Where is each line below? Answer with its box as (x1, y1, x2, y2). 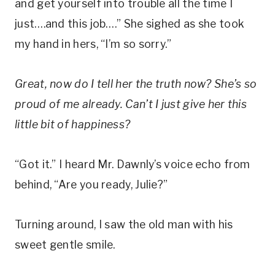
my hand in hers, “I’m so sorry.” (15, 37, 172, 50)
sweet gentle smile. (15, 238, 115, 251)
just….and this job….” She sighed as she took (15, 17, 245, 30)
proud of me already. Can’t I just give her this (15, 98, 247, 110)
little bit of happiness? (15, 118, 131, 131)
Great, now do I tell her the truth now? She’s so (15, 77, 257, 90)
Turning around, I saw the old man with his (15, 218, 233, 231)
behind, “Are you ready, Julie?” (15, 178, 168, 191)
